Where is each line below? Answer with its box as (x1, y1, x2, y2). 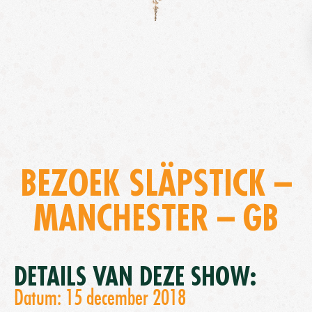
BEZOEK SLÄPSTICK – (20, 167, 292, 202)
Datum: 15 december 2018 (14, 288, 186, 309)
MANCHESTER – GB (33, 202, 279, 237)
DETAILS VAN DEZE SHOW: (14, 265, 256, 290)
